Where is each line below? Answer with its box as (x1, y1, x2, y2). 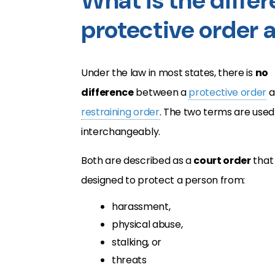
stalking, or (112, 235, 162, 249)
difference (81, 85, 134, 99)
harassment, (112, 199, 171, 214)
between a (133, 85, 189, 99)
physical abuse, (112, 217, 183, 231)
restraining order (81, 105, 160, 119)
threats (112, 253, 147, 267)
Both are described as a (81, 153, 194, 168)
